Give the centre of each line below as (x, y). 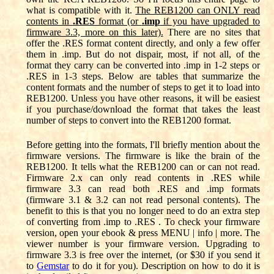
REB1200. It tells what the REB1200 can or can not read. (143, 167)
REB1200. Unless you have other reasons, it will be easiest (143, 98)
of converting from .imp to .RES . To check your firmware (143, 222)
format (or (118, 21)
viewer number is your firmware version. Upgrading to (143, 244)
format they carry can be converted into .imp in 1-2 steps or (143, 65)
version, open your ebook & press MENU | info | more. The (143, 233)
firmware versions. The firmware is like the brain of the (143, 156)
